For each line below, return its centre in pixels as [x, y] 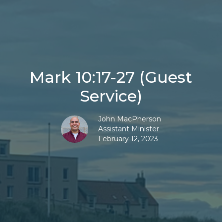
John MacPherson [130, 119]
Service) [111, 96]
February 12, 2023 [128, 139]
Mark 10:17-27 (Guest [111, 77]
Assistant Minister [129, 129]
